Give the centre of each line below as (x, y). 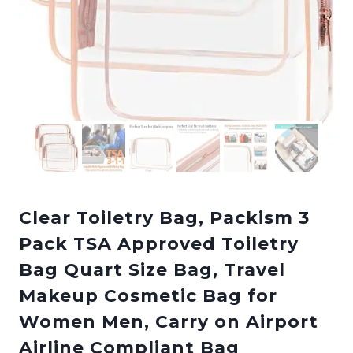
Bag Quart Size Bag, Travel (152, 269)
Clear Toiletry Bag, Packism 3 (164, 217)
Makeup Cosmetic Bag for (148, 295)
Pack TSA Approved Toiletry (159, 243)
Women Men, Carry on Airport (169, 321)
